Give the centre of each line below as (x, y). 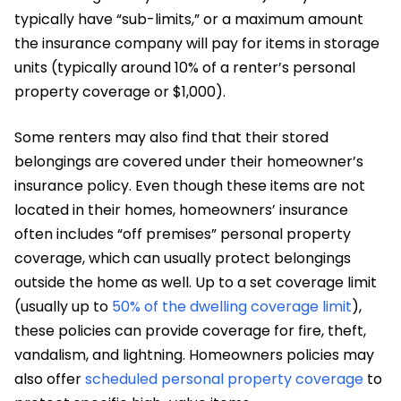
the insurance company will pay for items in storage (197, 43)
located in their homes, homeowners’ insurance (181, 209)
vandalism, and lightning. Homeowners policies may (194, 354)
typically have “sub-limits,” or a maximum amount (189, 19)
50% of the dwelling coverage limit (232, 306)
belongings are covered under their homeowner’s (189, 161)
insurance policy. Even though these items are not (190, 185)
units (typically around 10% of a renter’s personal (185, 67)
